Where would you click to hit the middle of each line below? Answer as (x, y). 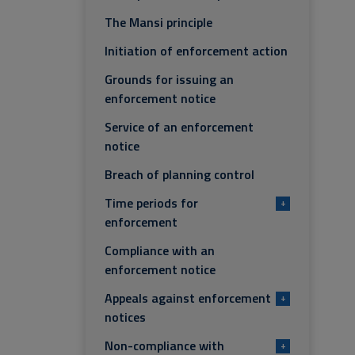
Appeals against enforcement (188, 298)
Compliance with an (160, 250)
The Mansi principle (158, 22)
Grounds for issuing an (169, 79)
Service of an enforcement (179, 127)
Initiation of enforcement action (196, 51)
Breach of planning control (179, 174)
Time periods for (151, 203)
